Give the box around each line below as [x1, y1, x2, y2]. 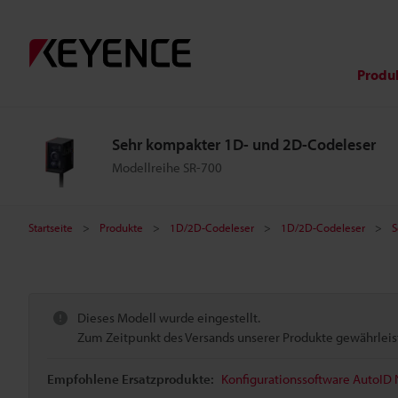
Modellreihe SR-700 [112, 159, 222, 176]
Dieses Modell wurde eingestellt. [77, 309, 260, 326]
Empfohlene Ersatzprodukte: [47, 370, 214, 387]
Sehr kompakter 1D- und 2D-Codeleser [112, 134, 376, 155]
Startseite [28, 220, 73, 235]
